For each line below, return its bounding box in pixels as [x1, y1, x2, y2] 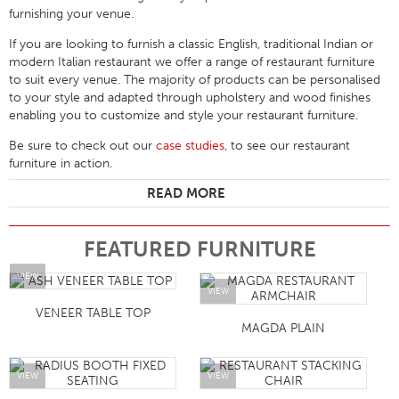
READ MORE [147, 185, 225, 202]
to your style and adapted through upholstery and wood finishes [9, 90, 370, 106]
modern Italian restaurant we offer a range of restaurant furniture [9, 54, 375, 70]
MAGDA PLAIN [241, 321, 326, 337]
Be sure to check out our [9, 138, 156, 154]
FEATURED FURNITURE [83, 236, 316, 263]
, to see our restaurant [224, 138, 350, 154]
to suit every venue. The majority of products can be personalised [9, 72, 380, 88]
